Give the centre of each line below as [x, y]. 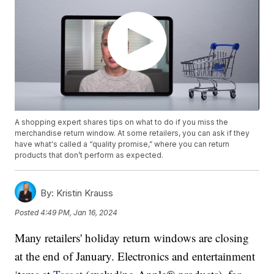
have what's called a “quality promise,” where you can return [122, 144]
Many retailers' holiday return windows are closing [132, 238]
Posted [28, 212]
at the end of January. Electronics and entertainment [135, 256]
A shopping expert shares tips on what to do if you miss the [122, 122]
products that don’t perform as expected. [89, 155]
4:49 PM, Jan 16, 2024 [79, 212]
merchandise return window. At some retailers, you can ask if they [132, 133]
